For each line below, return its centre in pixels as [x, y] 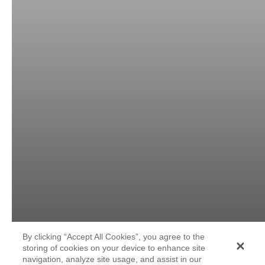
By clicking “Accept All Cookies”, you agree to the [114, 236]
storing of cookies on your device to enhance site [114, 248]
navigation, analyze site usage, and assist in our [112, 259]
